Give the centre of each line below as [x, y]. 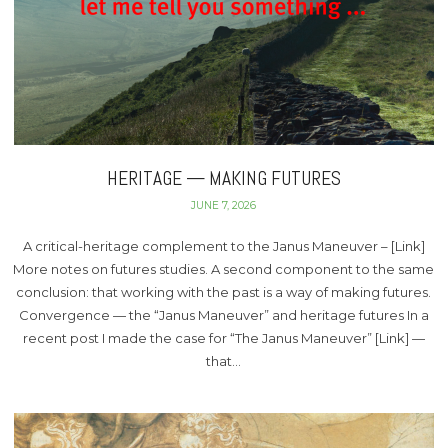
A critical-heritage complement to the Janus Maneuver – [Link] [223, 245]
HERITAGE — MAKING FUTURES [223, 179]
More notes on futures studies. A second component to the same [224, 268]
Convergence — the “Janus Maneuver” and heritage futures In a [223, 314]
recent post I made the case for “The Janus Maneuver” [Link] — [223, 337]
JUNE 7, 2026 [224, 206]
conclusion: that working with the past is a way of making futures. [224, 291]
